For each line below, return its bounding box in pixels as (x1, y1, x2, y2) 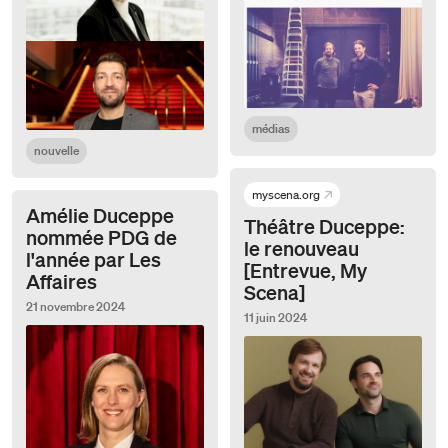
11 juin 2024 (244, 308, 307, 326)
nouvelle (34, 141, 79, 159)
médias (252, 119, 290, 137)
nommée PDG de (26, 224, 177, 249)
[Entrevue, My (244, 257, 367, 282)
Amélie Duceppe (26, 202, 174, 227)
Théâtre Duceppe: (244, 213, 405, 238)
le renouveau (244, 235, 359, 260)
